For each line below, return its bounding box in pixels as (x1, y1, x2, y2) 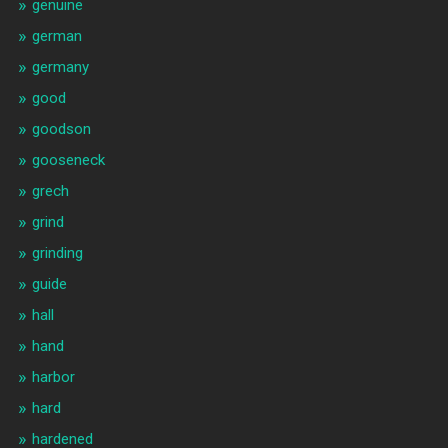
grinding (31, 244, 83, 263)
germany (31, 58, 89, 77)
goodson (31, 120, 91, 139)
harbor (31, 368, 75, 387)
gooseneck (31, 151, 105, 170)
